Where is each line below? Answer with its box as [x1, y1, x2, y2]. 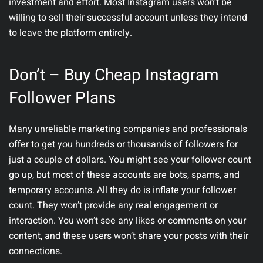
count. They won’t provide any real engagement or [9, 198, 218, 213]
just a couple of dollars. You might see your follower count [9, 153, 251, 167]
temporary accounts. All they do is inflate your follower [9, 183, 236, 198]
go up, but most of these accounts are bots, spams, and [9, 168, 240, 183]
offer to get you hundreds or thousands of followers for [9, 137, 238, 152]
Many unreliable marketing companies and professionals [9, 122, 247, 137]
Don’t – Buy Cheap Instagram [9, 63, 219, 88]
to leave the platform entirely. [9, 26, 132, 41]
